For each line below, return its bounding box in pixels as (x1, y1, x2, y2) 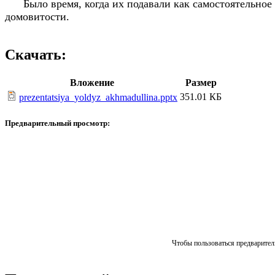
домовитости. (5, 10, 69, 23)
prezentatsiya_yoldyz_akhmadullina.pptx (19, 91, 177, 103)
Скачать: (5, 46, 66, 63)
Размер (185, 77, 217, 88)
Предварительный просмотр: (5, 118, 110, 128)
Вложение (70, 77, 114, 88)
